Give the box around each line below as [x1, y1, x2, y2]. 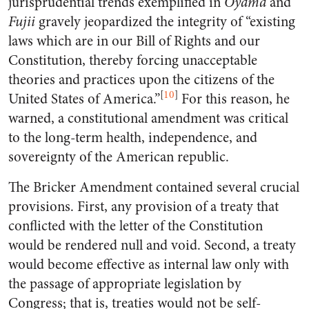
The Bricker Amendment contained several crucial [8, 177, 299, 197]
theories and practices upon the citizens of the [8, 70, 275, 90]
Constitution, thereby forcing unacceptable [8, 50, 257, 70]
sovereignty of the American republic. [8, 147, 229, 167]
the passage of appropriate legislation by [8, 274, 241, 294]
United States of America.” [8, 89, 160, 109]
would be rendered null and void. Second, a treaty [8, 235, 296, 255]
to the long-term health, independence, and [8, 128, 257, 148]
